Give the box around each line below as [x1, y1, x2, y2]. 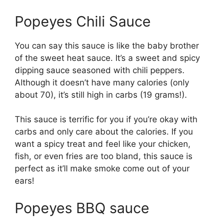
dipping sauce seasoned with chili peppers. [15, 65, 185, 75]
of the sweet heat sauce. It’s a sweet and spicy [15, 53, 200, 63]
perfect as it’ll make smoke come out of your [15, 164, 190, 173]
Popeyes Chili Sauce [15, 12, 151, 30]
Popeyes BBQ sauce [15, 199, 149, 217]
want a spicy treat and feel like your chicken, [15, 139, 191, 149]
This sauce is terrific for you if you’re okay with [15, 114, 197, 124]
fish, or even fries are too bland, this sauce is [15, 151, 192, 161]
